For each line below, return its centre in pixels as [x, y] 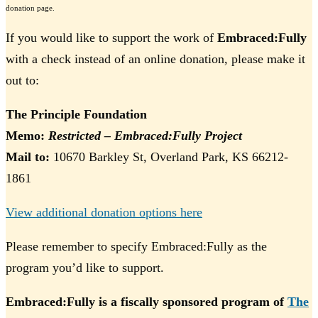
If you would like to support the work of [111, 38]
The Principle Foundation [76, 115]
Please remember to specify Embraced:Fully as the [136, 247]
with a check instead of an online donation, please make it [155, 59]
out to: [22, 81]
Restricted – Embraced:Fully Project [145, 136]
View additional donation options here [104, 213]
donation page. [30, 8]
